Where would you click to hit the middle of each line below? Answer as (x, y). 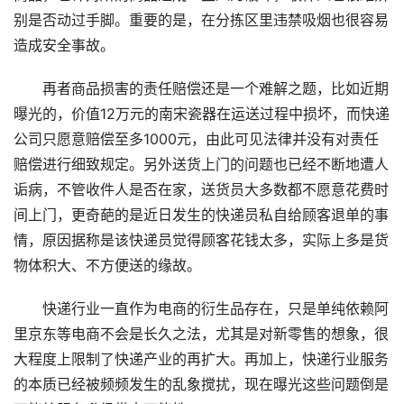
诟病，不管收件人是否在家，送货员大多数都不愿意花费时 (201, 190)
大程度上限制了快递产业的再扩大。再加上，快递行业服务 (201, 360)
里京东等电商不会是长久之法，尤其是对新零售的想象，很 (201, 335)
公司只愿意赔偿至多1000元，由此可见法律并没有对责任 (196, 140)
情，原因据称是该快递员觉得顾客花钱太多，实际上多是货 (201, 241)
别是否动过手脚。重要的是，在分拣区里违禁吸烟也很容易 (201, 21)
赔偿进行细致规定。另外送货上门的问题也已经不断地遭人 (201, 165)
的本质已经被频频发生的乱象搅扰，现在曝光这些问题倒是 (201, 385)
